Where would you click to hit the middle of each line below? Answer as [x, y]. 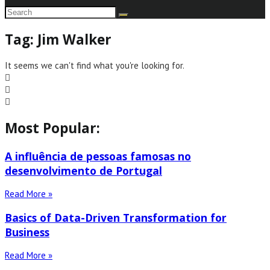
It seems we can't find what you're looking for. [95, 66]
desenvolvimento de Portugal [83, 170]
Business [27, 232]
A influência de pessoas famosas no [98, 156]
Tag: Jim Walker [58, 39]
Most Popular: [52, 128]
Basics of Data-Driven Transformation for [116, 217]
